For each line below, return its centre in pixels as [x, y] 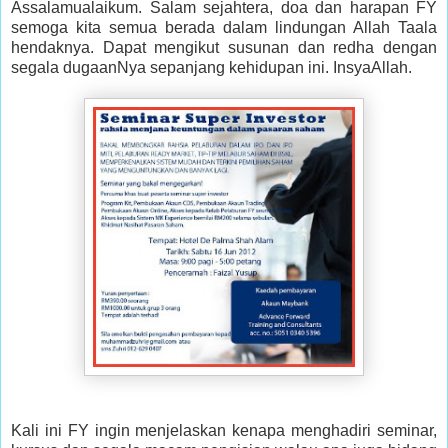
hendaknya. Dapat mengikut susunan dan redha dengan [224, 47]
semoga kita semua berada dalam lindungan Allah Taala [224, 27]
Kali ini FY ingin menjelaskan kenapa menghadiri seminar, [224, 430]
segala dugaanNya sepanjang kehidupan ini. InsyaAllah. [211, 67]
